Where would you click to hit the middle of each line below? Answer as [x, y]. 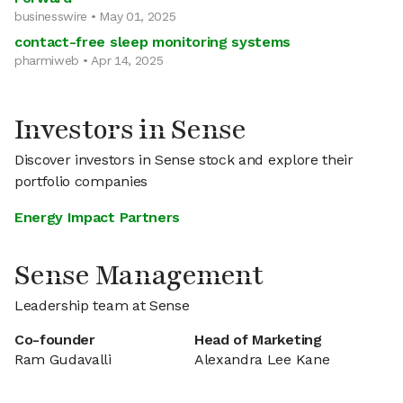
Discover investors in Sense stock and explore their [184, 160]
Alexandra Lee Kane [262, 359]
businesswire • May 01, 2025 [95, 16]
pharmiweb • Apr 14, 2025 [89, 60]
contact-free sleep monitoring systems [153, 42]
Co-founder [55, 340]
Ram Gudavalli [63, 359]
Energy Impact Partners [97, 217]
